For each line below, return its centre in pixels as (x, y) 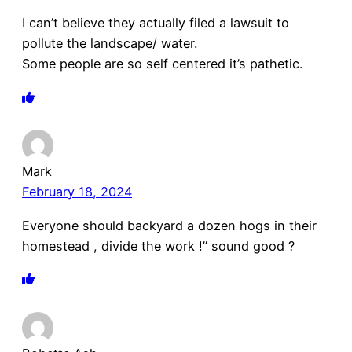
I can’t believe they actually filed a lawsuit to (156, 23)
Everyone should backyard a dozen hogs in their (169, 225)
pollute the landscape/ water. (110, 44)
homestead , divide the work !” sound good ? (158, 246)
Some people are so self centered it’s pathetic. (162, 64)
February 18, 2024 (77, 192)
